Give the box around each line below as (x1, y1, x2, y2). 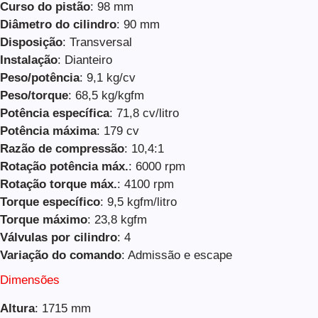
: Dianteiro (57, 53, 112, 67)
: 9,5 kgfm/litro (100, 194, 177, 209)
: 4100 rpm (117, 177, 174, 191)
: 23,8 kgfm (87, 212, 147, 226)
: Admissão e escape (121, 248, 232, 262)
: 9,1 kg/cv (79, 70, 136, 84)
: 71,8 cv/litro (109, 106, 179, 120)
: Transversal (62, 35, 132, 49)
